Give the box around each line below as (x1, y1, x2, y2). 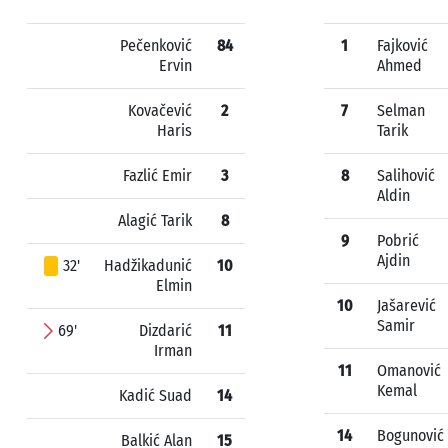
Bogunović (377, 426, 444, 445)
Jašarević (377, 296, 436, 315)
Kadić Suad (119, 386, 192, 405)
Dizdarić (139, 321, 192, 340)
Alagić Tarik (118, 211, 192, 230)
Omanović (377, 361, 441, 380)
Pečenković (120, 36, 192, 55)
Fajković (377, 36, 428, 55)
